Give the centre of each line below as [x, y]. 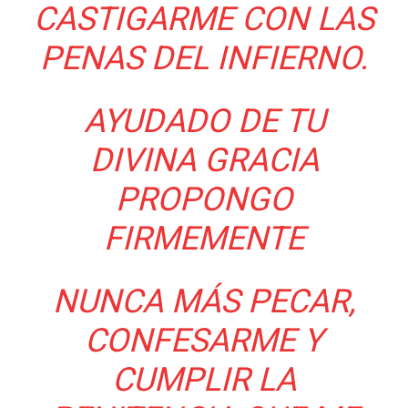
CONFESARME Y [204, 341]
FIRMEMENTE [204, 239]
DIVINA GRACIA [204, 161]
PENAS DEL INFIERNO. [204, 59]
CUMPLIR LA [204, 380]
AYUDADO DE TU [204, 122]
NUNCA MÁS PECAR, [204, 302]
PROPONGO [204, 200]
